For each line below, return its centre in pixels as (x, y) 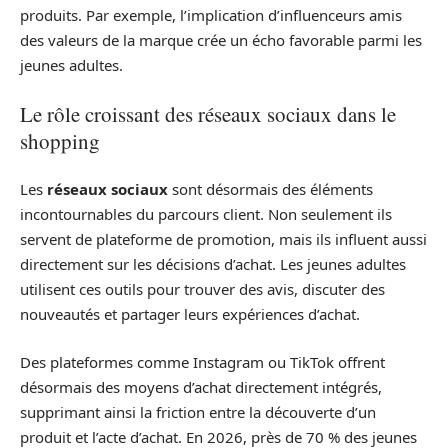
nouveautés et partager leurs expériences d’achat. (190, 314)
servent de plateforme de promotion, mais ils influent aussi (223, 239)
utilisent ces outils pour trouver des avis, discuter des (202, 289)
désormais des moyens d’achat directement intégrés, (201, 386)
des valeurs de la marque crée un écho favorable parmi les (221, 40)
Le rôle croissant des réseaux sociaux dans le (208, 113)
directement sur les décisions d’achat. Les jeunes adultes (213, 264)
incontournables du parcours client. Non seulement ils (206, 214)
